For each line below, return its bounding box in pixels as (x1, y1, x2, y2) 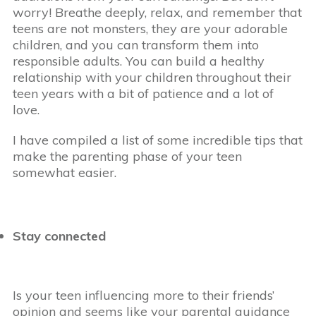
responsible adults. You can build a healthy (13, 53, 265, 70)
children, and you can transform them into (13, 37, 259, 54)
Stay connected (13, 228, 106, 245)
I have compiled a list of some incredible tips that (13, 132, 303, 149)
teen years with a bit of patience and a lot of (13, 85, 274, 102)
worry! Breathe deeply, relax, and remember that (13, 4, 302, 21)
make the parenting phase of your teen (13, 148, 242, 165)
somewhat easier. (13, 164, 116, 181)
